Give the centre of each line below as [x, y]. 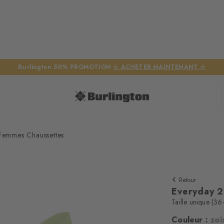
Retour [188, 180]
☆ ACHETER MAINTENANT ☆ [159, 67]
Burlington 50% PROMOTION [66, 67]
